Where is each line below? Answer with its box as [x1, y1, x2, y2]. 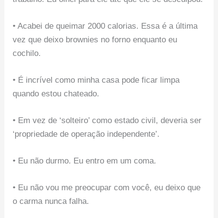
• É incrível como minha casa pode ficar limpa [13, 75, 180, 85]
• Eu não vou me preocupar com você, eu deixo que [13, 183, 201, 193]
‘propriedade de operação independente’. [13, 129, 160, 139]
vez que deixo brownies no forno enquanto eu [13, 35, 178, 44]
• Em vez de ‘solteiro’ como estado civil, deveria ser [13, 116, 202, 126]
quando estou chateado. [13, 89, 100, 98]
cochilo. [13, 48, 41, 58]
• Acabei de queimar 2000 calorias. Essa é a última [13, 21, 198, 31]
